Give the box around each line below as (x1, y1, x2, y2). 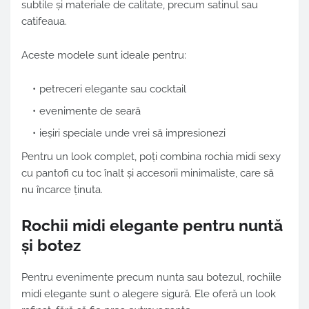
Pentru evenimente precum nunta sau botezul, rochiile (21, 270, 281, 283)
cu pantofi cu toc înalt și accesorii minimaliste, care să (21, 166, 274, 179)
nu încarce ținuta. (21, 183, 103, 196)
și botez (21, 235, 81, 255)
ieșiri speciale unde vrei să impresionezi (39, 126, 226, 139)
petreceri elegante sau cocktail (39, 82, 186, 95)
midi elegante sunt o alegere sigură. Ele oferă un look (21, 287, 276, 300)
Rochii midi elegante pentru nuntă (21, 215, 283, 235)
